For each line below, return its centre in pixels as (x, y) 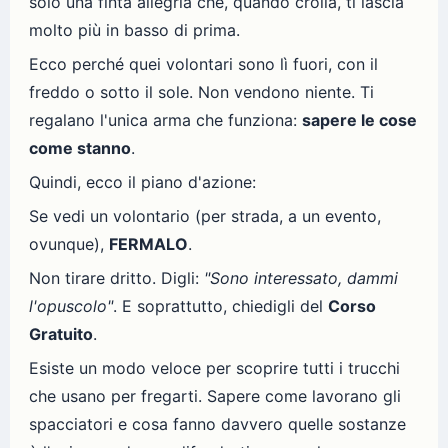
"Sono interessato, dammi (301, 278)
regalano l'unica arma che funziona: (165, 120)
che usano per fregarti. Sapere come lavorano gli (215, 396)
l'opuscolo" (71, 306)
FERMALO (148, 244)
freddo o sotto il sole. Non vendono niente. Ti (201, 92)
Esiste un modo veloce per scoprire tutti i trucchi (214, 368)
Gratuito (61, 334)
